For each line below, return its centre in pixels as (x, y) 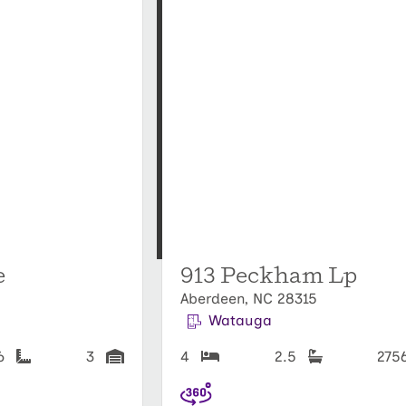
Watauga (240, 320)
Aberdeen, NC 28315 (249, 298)
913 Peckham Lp (269, 275)
